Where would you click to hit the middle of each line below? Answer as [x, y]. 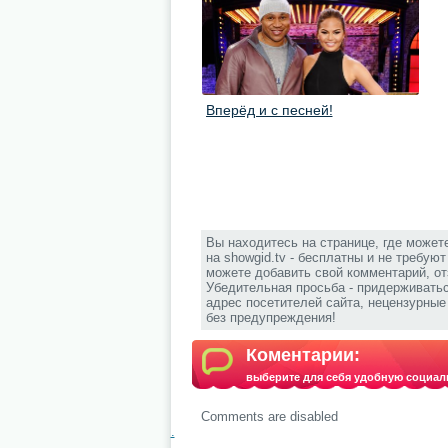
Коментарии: [302, 355]
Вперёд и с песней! [269, 110]
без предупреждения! [270, 317]
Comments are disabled [269, 416]
